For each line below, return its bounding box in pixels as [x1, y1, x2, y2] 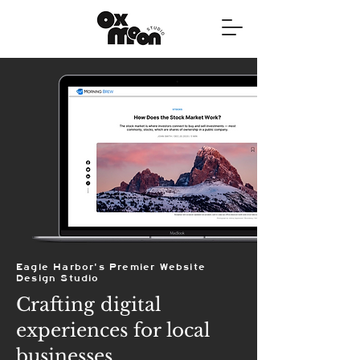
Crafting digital [16, 293, 161, 316]
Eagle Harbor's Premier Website [16, 261, 206, 272]
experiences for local [16, 319, 210, 342]
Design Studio [16, 272, 100, 284]
